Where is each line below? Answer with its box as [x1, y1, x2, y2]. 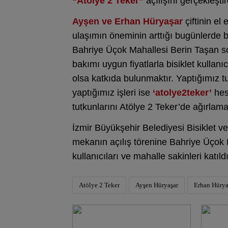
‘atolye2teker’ [153, 88, 212, 98]
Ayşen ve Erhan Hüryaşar [72, 16, 183, 26]
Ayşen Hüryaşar [135, 181, 178, 189]
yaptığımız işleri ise [72, 88, 153, 98]
